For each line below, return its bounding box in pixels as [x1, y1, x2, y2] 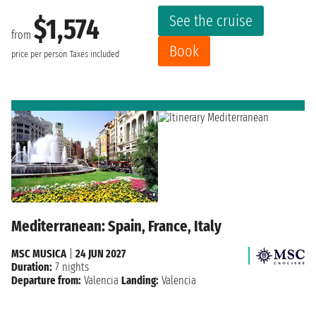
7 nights [52, 260, 89, 274]
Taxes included [70, 48, 119, 60]
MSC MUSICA [11, 246, 66, 260]
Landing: [121, 273, 159, 287]
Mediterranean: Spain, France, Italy [11, 216, 221, 236]
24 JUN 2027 [75, 246, 126, 260]
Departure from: [11, 273, 81, 287]
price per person [11, 48, 67, 60]
